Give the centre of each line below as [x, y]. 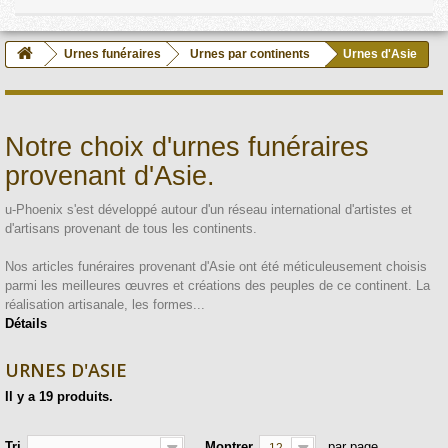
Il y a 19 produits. [59, 396]
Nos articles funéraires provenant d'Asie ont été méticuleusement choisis [216, 266]
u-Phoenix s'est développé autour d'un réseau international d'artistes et [208, 209]
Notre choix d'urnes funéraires [187, 147]
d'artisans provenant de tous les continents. [131, 228]
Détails [26, 323]
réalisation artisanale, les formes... [105, 304]
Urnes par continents [250, 54]
